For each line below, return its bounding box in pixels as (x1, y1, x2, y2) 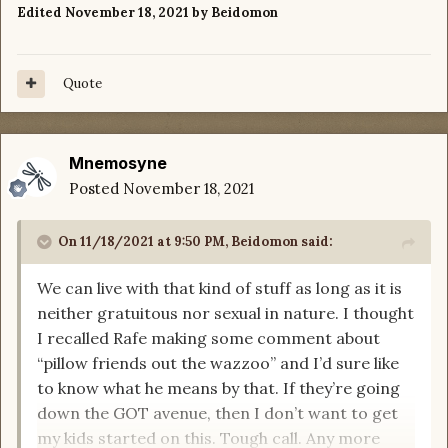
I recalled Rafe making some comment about (37, 328, 380, 349)
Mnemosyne (69, 153, 167, 174)
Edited (17, 4, 65, 22)
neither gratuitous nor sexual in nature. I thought (37, 303, 414, 324)
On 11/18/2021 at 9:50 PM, (58, 233, 231, 251)
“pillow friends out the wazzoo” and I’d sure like (37, 353, 399, 374)
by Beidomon (189, 4, 278, 22)
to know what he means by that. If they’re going (37, 378, 400, 399)
